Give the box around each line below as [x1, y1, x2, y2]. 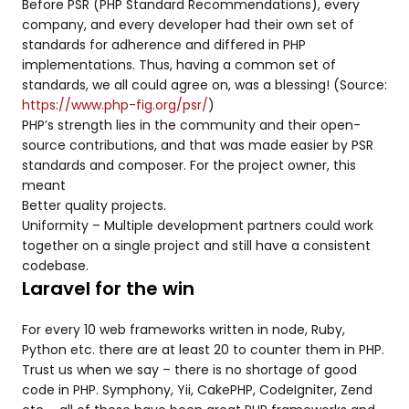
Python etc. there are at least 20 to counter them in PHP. [22, 341, 384, 359]
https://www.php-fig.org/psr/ [22, 96, 208, 114]
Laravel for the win [22, 276, 194, 301]
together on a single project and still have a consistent [22, 236, 371, 255]
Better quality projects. [22, 196, 166, 215]
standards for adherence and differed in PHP [22, 36, 306, 54]
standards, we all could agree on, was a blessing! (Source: [22, 76, 387, 94]
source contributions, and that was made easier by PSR [22, 136, 373, 154]
